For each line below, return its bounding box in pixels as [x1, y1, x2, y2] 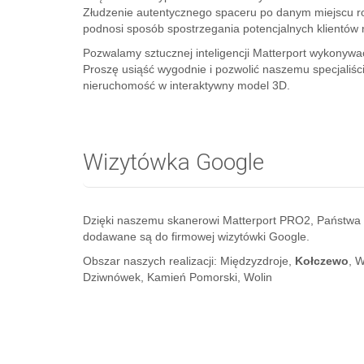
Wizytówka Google [83, 149, 264, 175]
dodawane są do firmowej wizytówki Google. [83, 230, 310, 243]
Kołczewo [295, 254, 349, 267]
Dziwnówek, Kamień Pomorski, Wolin [83, 271, 272, 284]
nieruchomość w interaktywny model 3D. [83, 79, 290, 92]
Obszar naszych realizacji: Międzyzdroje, [83, 254, 295, 267]
